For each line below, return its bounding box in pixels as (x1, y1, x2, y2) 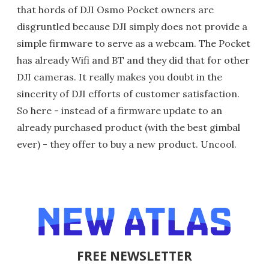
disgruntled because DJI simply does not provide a (17, 20, 247, 32)
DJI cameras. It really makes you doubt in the (17, 70, 222, 83)
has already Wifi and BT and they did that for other (17, 53, 250, 66)
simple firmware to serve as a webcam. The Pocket (17, 37, 250, 49)
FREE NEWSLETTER (77, 247, 192, 264)
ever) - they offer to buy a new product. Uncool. (17, 138, 237, 150)
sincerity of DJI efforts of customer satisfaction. (17, 87, 240, 100)
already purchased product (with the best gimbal (17, 121, 240, 133)
